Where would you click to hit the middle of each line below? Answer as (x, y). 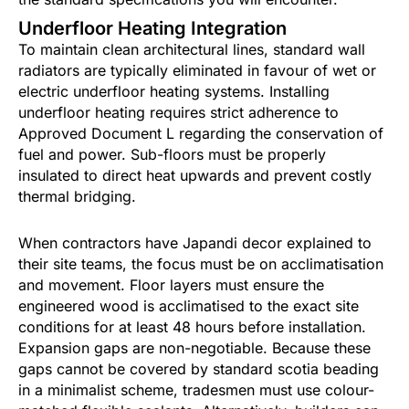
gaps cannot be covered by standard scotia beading (199, 369)
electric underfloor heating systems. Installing (174, 92)
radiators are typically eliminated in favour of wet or (197, 71)
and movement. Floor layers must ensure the (171, 285)
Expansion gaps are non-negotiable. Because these (194, 348)
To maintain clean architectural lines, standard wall (192, 50)
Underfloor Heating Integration (152, 29)
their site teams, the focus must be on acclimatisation (201, 264)
